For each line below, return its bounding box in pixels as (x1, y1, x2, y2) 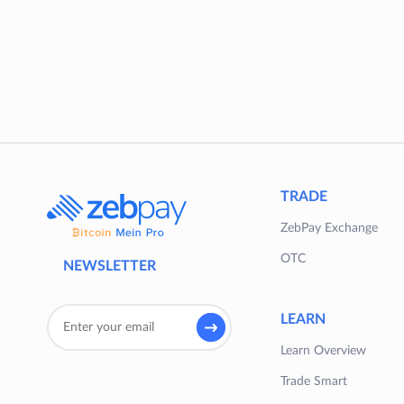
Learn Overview (280, 344, 366, 358)
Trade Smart (280, 375, 347, 389)
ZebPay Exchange (280, 222, 378, 235)
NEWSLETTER (63, 259, 156, 274)
